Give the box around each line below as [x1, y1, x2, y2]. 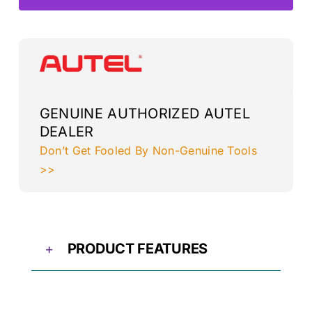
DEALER [39, 123, 94, 141]
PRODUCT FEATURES [67, 240, 208, 258]
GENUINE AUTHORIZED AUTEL [39, 105, 251, 123]
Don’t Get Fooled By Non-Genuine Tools [39, 143, 257, 158]
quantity [71, 29, 116, 44]
